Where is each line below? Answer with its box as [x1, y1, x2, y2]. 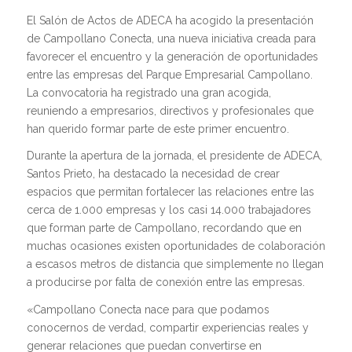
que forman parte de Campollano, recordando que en [26, 222, 302, 235]
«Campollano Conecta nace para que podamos [26, 303, 269, 317]
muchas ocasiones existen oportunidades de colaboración [26, 240, 325, 253]
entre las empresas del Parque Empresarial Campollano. [26, 68, 313, 81]
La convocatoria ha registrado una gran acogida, [26, 86, 271, 99]
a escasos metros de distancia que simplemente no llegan [26, 258, 324, 271]
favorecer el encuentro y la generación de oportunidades [26, 49, 318, 63]
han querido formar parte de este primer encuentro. [26, 122, 289, 135]
